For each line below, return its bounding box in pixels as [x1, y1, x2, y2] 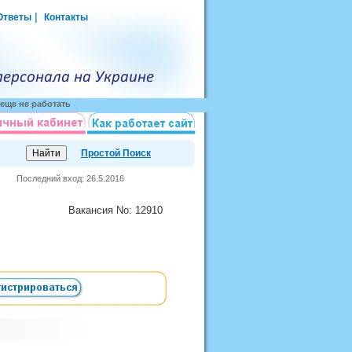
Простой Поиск [81, 148, 151, 159]
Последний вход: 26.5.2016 [16, 174, 126, 183]
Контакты [44, 12, 88, 23]
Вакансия [68, 204, 116, 216]
